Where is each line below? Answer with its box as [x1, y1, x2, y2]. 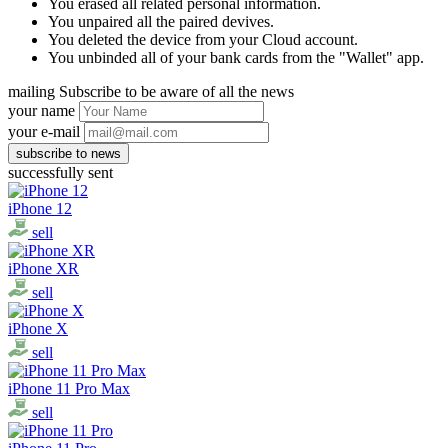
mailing [8, 82, 59, 100]
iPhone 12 [8, 199, 72, 217]
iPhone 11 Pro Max [8, 379, 130, 397]
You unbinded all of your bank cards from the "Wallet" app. [48, 48, 424, 66]
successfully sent [8, 163, 113, 181]
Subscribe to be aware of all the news [59, 82, 294, 100]
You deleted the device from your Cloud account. [48, 30, 358, 48]
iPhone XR [8, 259, 79, 277]
